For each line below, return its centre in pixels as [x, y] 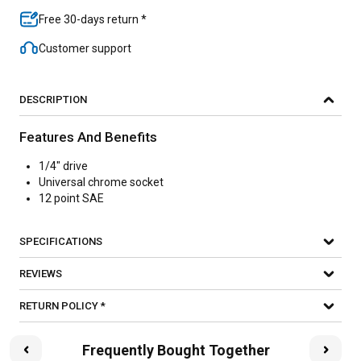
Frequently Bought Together [176, 350]
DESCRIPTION [53, 100]
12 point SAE [71, 198]
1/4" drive [63, 166]
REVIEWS [41, 274]
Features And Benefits [88, 137]
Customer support [85, 48]
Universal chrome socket [101, 182]
